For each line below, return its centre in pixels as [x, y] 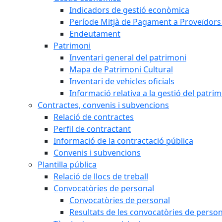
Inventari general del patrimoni [128, 57]
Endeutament [95, 34]
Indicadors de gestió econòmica [129, 10]
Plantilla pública [67, 165]
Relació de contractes [94, 117]
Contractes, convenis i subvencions [103, 105]
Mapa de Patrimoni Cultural [121, 69]
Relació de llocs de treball [101, 176]
